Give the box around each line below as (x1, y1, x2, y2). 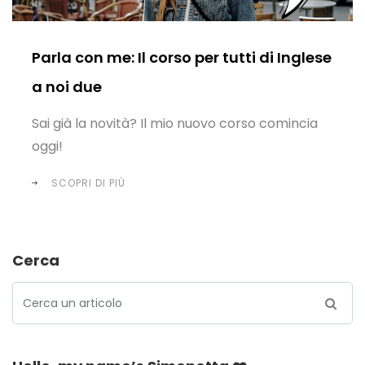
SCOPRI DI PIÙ (51, 176, 125, 190)
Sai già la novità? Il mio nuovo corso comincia (32, 114, 318, 133)
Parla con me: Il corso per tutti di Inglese (32, 47, 332, 68)
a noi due (32, 77, 102, 97)
